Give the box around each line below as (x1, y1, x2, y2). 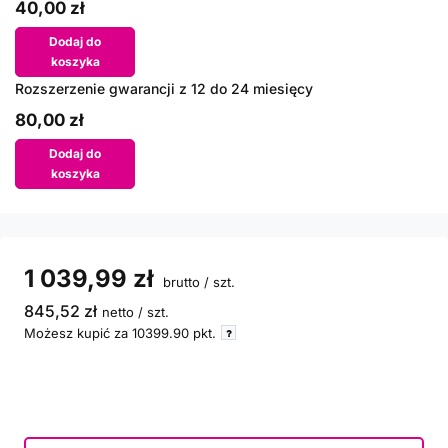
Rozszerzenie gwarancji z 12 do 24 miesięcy (15, 80, 313, 97)
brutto (159, 274, 200, 290)
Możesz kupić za (24, 325, 132, 341)
